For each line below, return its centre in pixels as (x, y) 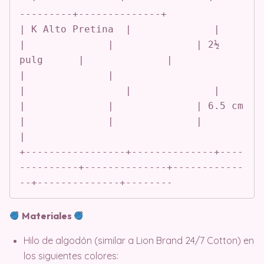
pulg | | (96, 60)
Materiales (47, 215)
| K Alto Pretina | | (120, 29)
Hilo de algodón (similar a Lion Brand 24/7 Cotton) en (139, 240)
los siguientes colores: (71, 255)
